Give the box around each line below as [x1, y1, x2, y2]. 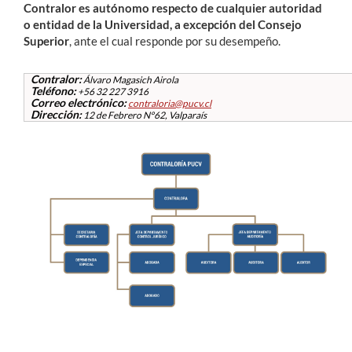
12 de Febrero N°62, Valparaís [82, 109, 207, 122]
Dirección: [31, 108, 82, 122]
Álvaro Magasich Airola [82, 74, 178, 86]
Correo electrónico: [31, 96, 126, 110]
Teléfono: [31, 84, 76, 98]
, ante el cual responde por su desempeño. [69, 34, 280, 49]
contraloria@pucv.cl [128, 97, 211, 110]
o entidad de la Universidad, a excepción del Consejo [24, 17, 302, 32]
